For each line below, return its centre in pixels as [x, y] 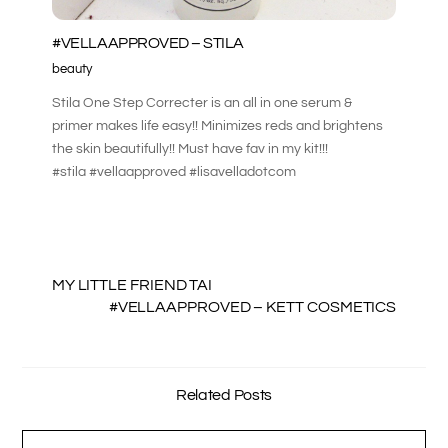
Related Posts [224, 395]
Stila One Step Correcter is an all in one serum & [202, 103]
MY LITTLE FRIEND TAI [132, 285]
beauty [72, 69]
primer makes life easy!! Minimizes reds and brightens [218, 126]
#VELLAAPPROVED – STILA [148, 43]
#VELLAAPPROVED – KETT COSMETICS [252, 307]
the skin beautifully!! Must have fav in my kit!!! [190, 149]
